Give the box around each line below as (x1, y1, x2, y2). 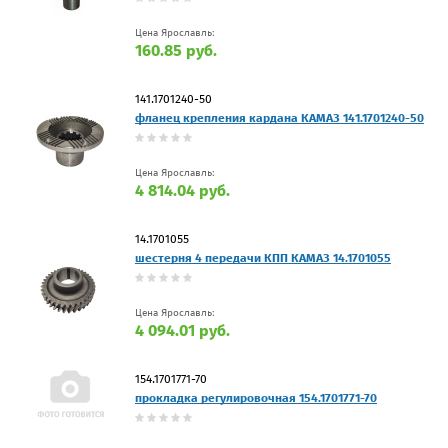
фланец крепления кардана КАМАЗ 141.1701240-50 (135, 110, 424, 125)
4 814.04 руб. (135, 180, 230, 200)
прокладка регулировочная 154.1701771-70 (135, 390, 377, 405)
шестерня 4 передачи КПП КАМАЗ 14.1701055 (135, 250, 391, 265)
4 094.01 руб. (135, 320, 230, 340)
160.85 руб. (135, 40, 217, 60)
